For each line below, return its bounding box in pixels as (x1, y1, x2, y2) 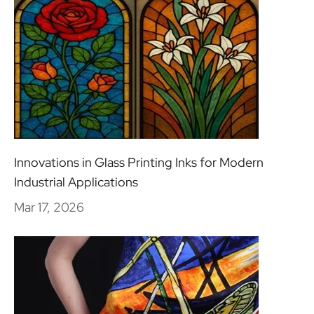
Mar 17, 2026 (14, 199, 84, 216)
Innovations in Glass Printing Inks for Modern (14, 154, 264, 171)
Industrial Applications (14, 174, 138, 191)
